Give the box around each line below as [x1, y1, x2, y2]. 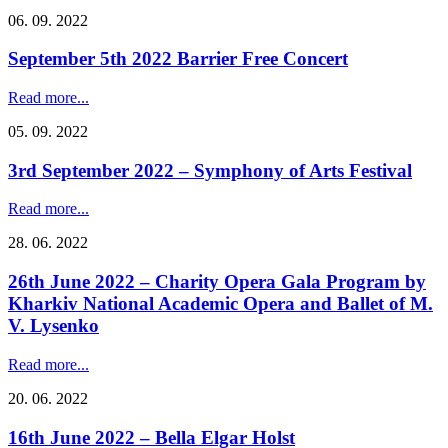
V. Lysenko [8, 315, 99, 337]
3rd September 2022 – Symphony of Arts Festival [8, 159, 412, 181]
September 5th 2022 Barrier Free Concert [8, 48, 348, 70]
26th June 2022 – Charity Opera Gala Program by [8, 271, 426, 293]
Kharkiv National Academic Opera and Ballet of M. [8, 293, 433, 315]
